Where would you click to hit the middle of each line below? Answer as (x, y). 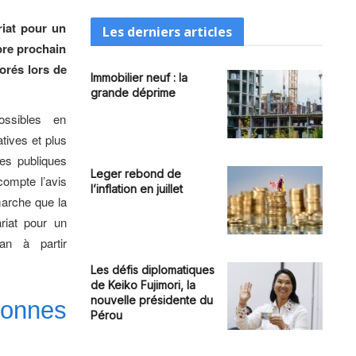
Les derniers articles (167, 32)
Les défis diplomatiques (152, 269)
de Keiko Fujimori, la (143, 284)
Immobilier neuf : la (139, 77)
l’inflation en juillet (136, 188)
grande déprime (133, 93)
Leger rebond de (135, 173)
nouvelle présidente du (151, 300)
